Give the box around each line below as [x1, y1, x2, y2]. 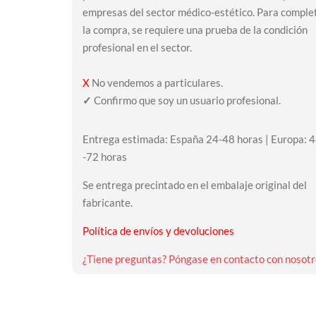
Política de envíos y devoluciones [82, 224, 234, 238]
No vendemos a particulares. [89, 76, 223, 90]
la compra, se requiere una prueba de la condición [82, 23, 308, 37]
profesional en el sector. [82, 41, 192, 54]
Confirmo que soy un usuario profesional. [91, 94, 281, 107]
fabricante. [82, 196, 133, 209]
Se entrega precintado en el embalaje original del [82, 178, 307, 192]
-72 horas [82, 150, 127, 164]
